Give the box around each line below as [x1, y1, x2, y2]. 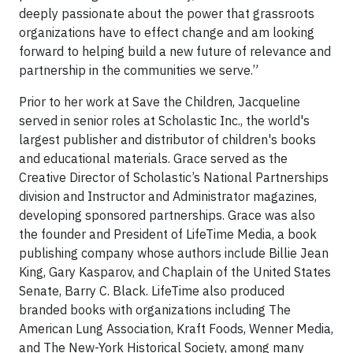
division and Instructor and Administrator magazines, [19, 188, 317, 204]
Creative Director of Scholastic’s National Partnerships [19, 169, 329, 185]
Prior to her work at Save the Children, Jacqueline [19, 94, 300, 110]
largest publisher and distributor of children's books [19, 132, 316, 147]
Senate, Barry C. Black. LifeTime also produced [19, 283, 284, 299]
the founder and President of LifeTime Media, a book [19, 226, 317, 242]
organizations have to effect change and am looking [19, 24, 314, 40]
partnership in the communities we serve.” [19, 62, 258, 78]
